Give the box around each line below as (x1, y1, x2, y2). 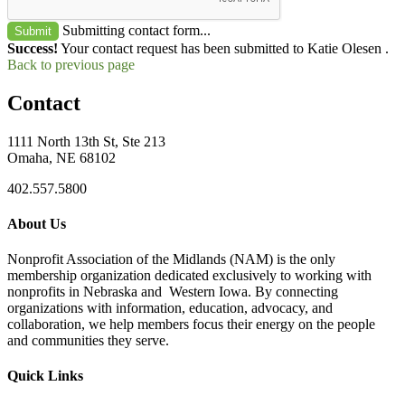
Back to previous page (7, 56, 135, 72)
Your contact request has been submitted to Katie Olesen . (58, 40, 389, 56)
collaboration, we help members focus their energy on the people (7, 316, 375, 333)
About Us (7, 215, 66, 231)
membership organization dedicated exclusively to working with (7, 268, 372, 284)
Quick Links (7, 368, 83, 384)
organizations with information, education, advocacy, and (7, 300, 333, 316)
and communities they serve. (7, 333, 169, 349)
